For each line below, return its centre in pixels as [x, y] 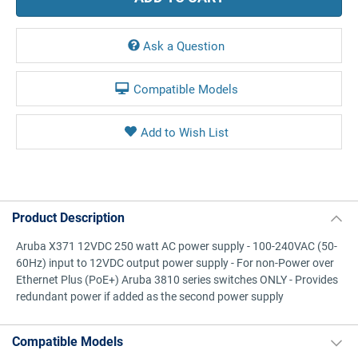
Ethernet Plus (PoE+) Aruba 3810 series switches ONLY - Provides [177, 279]
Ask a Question [184, 45]
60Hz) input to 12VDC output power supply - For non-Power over [175, 262]
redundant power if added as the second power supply [150, 296]
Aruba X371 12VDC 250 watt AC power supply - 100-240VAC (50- [177, 245]
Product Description [68, 217]
